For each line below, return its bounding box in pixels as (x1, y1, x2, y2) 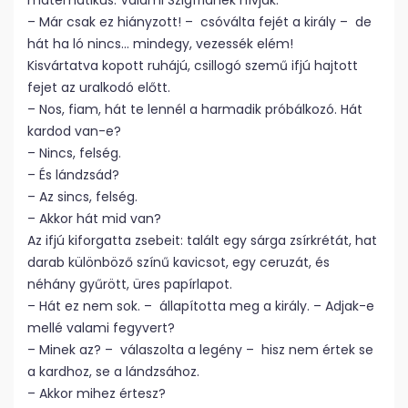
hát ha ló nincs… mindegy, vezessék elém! (27, 35, 293, 53)
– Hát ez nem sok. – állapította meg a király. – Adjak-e (27, 297, 374, 315)
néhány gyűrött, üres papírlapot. (27, 275, 232, 293)
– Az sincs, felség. (27, 188, 138, 206)
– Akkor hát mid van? (27, 209, 161, 228)
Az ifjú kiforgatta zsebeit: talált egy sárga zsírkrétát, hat (27, 231, 377, 250)
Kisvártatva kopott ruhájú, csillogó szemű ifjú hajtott (27, 56, 358, 75)
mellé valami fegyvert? (27, 319, 175, 337)
